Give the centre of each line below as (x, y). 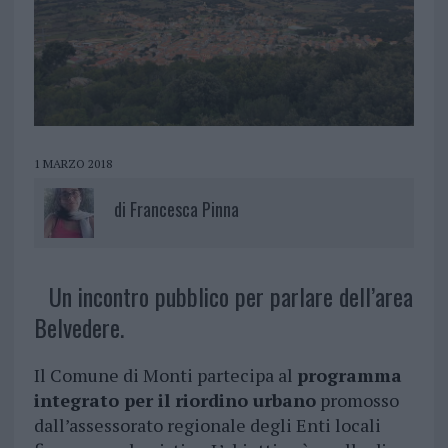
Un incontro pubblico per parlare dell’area (230, 296)
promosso (357, 400)
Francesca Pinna (184, 209)
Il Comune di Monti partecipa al (165, 375)
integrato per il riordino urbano (174, 400)
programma (349, 375)
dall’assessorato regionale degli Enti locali (207, 425)
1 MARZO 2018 (72, 164)
